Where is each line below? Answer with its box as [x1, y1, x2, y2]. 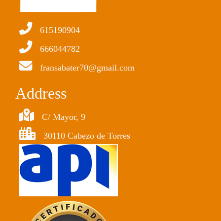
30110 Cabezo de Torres [43, 131, 130, 141]
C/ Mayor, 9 [42, 112, 85, 122]
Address [15, 84, 67, 103]
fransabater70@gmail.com [40, 63, 135, 73]
